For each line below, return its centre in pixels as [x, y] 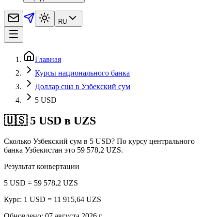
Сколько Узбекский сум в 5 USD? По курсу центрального [99, 141]
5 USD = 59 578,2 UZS [41, 183]
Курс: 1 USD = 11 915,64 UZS [53, 199]
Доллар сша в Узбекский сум [83, 86]
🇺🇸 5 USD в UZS [50, 120]
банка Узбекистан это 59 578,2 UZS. [63, 150]
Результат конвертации [42, 166]
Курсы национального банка [82, 73]
